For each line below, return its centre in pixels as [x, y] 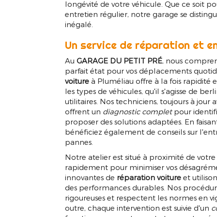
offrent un [84, 112]
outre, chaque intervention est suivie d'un [138, 208]
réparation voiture [149, 178]
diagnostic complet [138, 112]
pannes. [79, 142]
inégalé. [79, 24]
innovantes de [91, 178]
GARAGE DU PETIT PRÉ [120, 61]
